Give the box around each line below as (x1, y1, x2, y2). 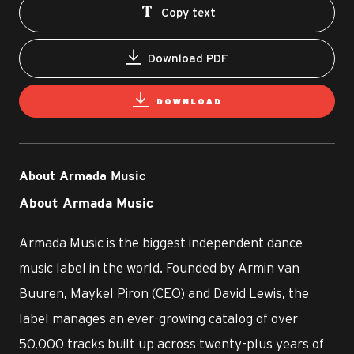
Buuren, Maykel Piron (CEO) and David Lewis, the (19, 285, 309, 300)
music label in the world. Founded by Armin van (19, 260, 299, 275)
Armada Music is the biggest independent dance (19, 235, 303, 250)
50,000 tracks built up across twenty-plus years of (19, 336, 324, 351)
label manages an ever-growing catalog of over (19, 311, 298, 326)
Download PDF (148, 51, 228, 65)
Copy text (160, 6, 216, 19)
